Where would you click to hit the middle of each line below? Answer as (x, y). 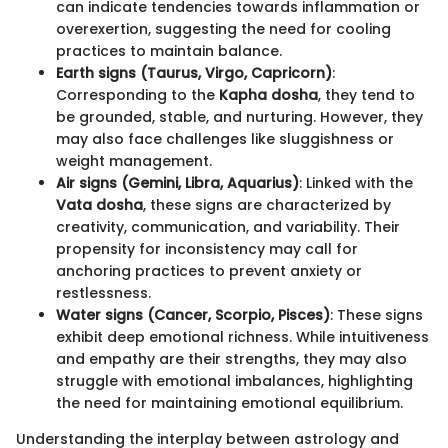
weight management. (134, 161)
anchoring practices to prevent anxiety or (209, 271)
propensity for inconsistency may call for (207, 249)
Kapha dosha (268, 95)
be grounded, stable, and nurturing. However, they (239, 117)
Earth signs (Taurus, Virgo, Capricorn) (194, 73)
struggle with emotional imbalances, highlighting (234, 381)
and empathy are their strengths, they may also (231, 359)
